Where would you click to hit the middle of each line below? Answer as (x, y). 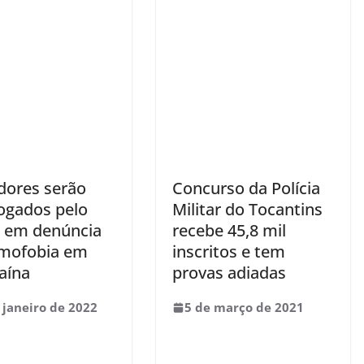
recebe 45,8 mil (229, 230)
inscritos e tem (229, 251)
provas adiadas (229, 273)
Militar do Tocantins (247, 209)
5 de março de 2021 (244, 307)
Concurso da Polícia (246, 188)
